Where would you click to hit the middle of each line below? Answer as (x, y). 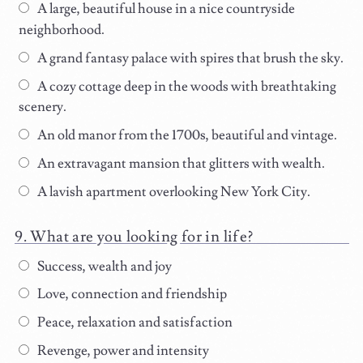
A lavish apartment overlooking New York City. (172, 192)
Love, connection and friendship (130, 295)
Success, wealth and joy (103, 266)
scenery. (43, 107)
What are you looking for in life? (142, 236)
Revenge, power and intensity (122, 351)
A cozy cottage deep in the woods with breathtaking (185, 86)
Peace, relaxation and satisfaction (133, 323)
